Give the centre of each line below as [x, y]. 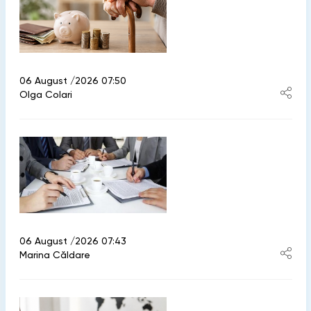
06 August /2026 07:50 [73, 81]
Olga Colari [45, 95]
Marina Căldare [54, 254]
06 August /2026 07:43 [73, 241]
